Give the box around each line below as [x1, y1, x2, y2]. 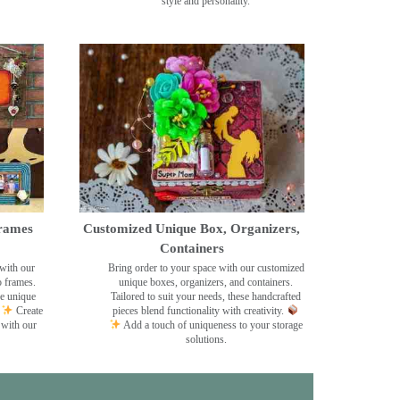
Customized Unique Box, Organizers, [83, 221, 301, 237]
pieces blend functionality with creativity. [112, 304, 287, 318]
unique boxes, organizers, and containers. [119, 276, 294, 289]
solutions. [185, 333, 227, 346]
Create [12, 304, 43, 318]
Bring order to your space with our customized [107, 262, 304, 275]
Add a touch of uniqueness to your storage [121, 319, 304, 332]
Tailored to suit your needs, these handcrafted [111, 290, 302, 304]
